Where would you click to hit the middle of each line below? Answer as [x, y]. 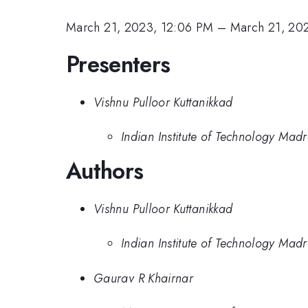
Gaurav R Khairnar [144, 278]
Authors [105, 171]
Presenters [118, 65]
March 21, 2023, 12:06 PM [140, 27]
